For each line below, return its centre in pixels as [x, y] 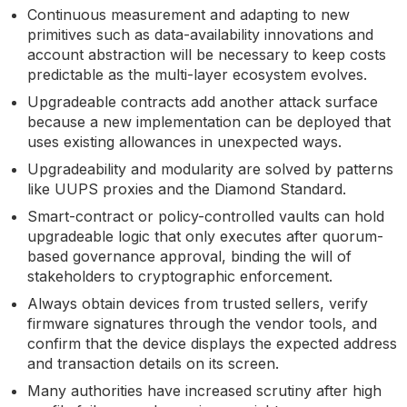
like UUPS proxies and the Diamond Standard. [187, 189]
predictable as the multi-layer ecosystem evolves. [197, 74]
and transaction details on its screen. [153, 363]
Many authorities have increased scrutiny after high [204, 390]
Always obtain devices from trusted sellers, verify [198, 303]
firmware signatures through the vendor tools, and [202, 323]
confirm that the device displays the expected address [212, 343]
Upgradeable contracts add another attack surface [203, 101]
